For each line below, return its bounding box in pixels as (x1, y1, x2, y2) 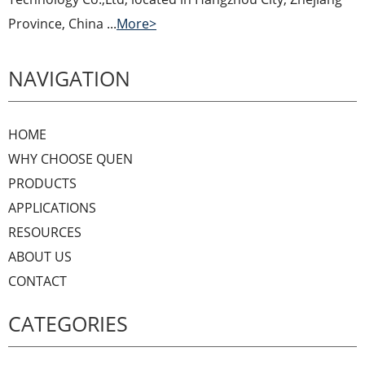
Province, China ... (8, 15, 117, 33)
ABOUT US (8, 248, 72, 266)
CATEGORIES (8, 310, 128, 338)
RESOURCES (8, 223, 81, 242)
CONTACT (8, 272, 67, 291)
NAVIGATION (8, 64, 130, 93)
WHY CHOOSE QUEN (8, 150, 133, 169)
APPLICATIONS (8, 199, 96, 218)
